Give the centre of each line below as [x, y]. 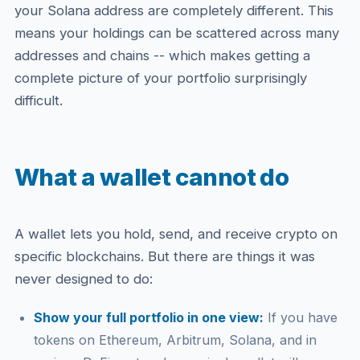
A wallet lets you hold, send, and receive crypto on [176, 234]
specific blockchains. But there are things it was [164, 256]
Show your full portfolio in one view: [148, 317]
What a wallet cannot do [151, 177]
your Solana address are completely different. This [174, 10]
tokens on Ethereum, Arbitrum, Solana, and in [175, 340]
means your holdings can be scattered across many [176, 33]
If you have [300, 317]
